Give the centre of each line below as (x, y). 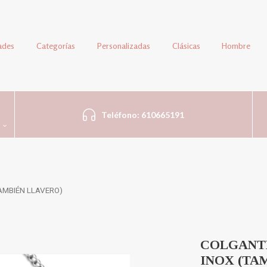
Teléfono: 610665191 (143, 115)
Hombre (236, 45)
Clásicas (186, 45)
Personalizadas (123, 45)
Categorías (56, 45)
